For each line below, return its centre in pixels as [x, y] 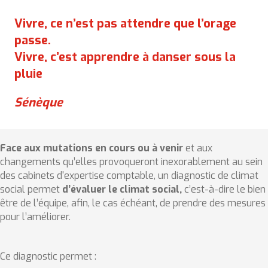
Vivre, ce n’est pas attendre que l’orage [125, 24]
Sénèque [39, 103]
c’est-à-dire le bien [225, 189]
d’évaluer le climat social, [123, 189]
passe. [33, 40]
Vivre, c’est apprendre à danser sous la [125, 57]
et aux [199, 148]
